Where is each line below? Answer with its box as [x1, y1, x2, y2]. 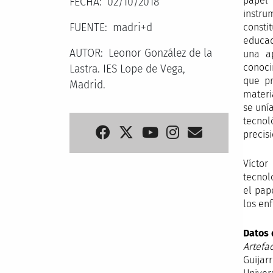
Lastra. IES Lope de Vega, [69, 63, 185, 76]
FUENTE [69, 21, 105, 34]
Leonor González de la [108, 47, 212, 60]
